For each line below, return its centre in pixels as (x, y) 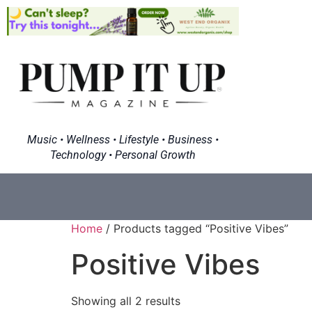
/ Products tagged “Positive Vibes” (195, 228)
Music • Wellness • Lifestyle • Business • (123, 139)
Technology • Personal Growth (123, 155)
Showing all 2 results (126, 301)
